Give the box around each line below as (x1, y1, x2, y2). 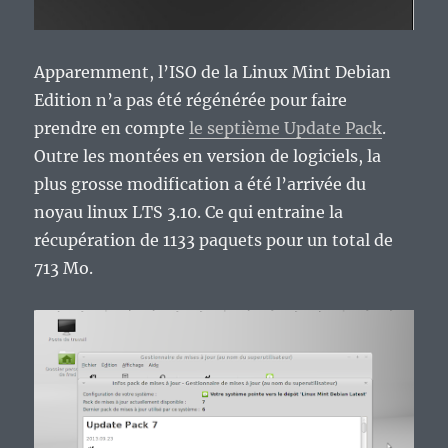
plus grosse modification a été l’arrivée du (34, 173, 367, 194)
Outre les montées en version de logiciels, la (34, 145, 382, 166)
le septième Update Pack (189, 117, 383, 138)
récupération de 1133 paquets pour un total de (34, 229, 394, 250)
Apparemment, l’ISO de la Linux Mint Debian (34, 61, 392, 82)
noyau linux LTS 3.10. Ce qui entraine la (34, 201, 344, 222)
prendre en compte (34, 117, 190, 138)
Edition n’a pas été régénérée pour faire (34, 89, 348, 110)
